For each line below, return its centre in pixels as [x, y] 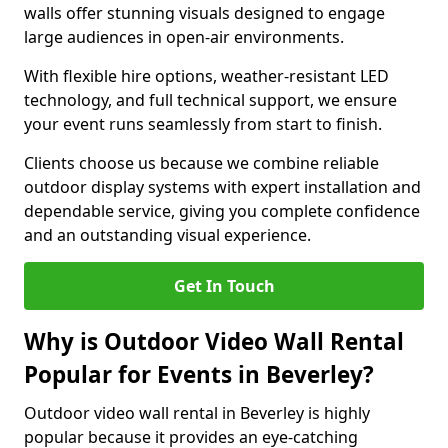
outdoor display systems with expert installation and [222, 187]
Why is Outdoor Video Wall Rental [214, 341]
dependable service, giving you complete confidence [222, 211]
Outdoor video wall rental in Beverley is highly [197, 413]
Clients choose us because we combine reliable [201, 163]
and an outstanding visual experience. [167, 235]
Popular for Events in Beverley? [199, 374]
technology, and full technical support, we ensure [210, 100]
